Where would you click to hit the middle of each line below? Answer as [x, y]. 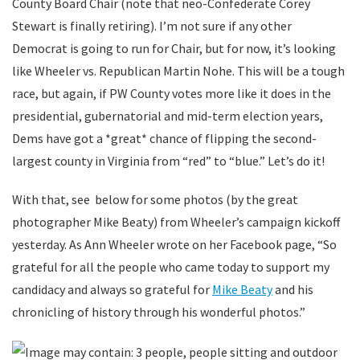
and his [293, 289]
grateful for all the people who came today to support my [171, 267]
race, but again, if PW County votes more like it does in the [172, 93]
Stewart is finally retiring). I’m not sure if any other [152, 26]
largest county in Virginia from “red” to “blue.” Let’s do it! [168, 161]
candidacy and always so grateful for [112, 289]
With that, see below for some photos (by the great [155, 199]
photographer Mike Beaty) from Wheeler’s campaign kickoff [176, 222]
